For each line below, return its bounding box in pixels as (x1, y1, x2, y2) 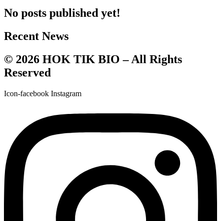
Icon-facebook (4, 89, 49, 98)
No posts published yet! (4, 6, 120, 19)
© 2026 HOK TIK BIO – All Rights (4, 52, 182, 66)
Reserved (4, 66, 51, 79)
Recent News (4, 29, 69, 42)
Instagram (51, 89, 81, 98)
